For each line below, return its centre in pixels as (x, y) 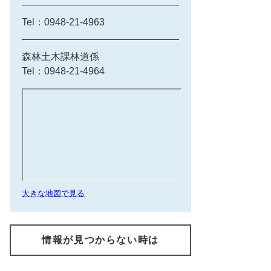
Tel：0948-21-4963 (63, 22)
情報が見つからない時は (100, 240)
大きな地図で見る (53, 193)
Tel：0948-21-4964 (63, 71)
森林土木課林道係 (60, 57)
